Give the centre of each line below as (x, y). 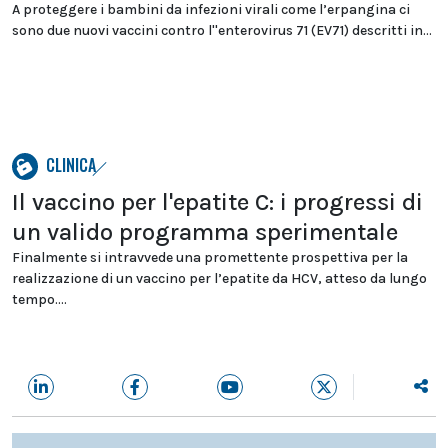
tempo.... (39, 299)
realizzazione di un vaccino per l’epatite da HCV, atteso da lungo (219, 278)
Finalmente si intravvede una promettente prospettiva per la (210, 257)
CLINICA (71, 165)
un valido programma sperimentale (205, 232)
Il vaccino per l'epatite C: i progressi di (217, 202)
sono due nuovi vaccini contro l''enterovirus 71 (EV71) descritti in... (222, 30)
